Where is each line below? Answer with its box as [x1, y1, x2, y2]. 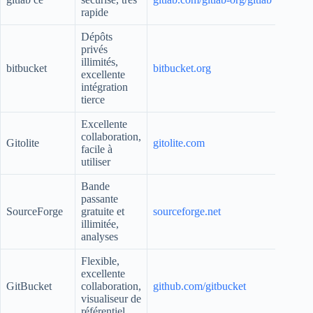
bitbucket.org [153, 61, 211, 74]
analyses [81, 230, 118, 242]
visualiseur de [81, 292, 141, 305]
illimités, [81, 55, 118, 68]
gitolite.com [153, 136, 205, 149]
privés [81, 43, 108, 55]
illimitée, [81, 217, 119, 230]
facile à [81, 143, 112, 155]
